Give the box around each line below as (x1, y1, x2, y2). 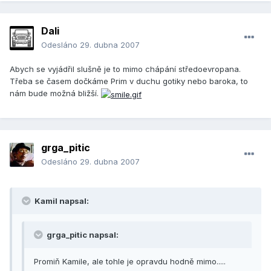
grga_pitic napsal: (45, 230, 119, 240)
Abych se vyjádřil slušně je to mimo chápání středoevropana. (10, 64, 241, 74)
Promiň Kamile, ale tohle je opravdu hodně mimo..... (34, 256, 226, 267)
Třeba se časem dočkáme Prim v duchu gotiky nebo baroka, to (10, 76, 248, 87)
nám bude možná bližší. (10, 88, 101, 99)
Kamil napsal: (33, 196, 89, 206)
